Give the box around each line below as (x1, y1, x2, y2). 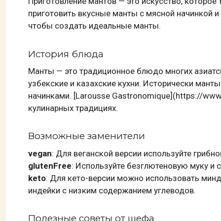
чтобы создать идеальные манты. (28, 20, 161, 31)
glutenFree (28, 160, 72, 171)
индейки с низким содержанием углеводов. (28, 185, 196, 195)
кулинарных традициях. (28, 103, 118, 113)
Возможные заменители (28, 130, 145, 142)
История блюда (28, 48, 104, 60)
